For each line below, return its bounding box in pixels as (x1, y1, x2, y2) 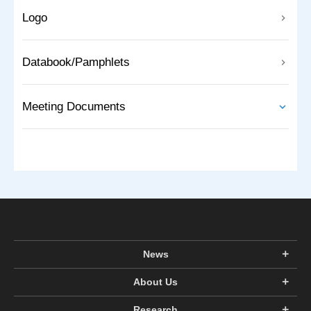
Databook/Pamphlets (22, 56, 130, 69)
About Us (133, 276, 178, 288)
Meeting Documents (22, 100, 126, 114)
